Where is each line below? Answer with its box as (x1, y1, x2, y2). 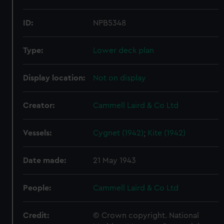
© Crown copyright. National (93, 211, 199, 219)
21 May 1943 (93, 156, 136, 164)
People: (23, 184, 51, 192)
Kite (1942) (147, 129, 186, 137)
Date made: (23, 156, 66, 164)
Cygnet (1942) (93, 129, 144, 137)
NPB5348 (93, 19, 126, 27)
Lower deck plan (93, 46, 154, 54)
